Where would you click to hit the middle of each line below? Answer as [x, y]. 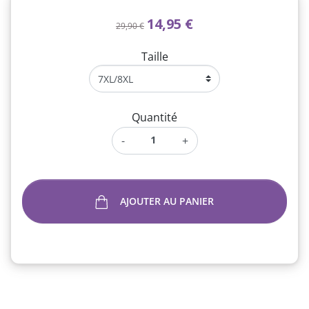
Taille [154, 57]
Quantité [154, 117]
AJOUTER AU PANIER [167, 201]
